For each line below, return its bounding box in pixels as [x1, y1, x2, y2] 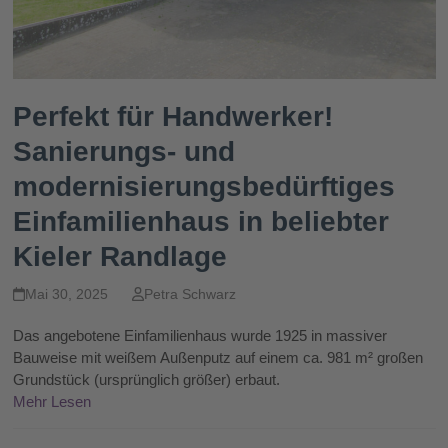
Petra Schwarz [144, 286, 236, 303]
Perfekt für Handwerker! [12, 101, 333, 133]
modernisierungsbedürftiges [12, 171, 395, 203]
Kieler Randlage [12, 241, 227, 273]
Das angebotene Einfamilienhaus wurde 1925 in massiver [12, 327, 387, 345]
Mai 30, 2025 [24, 286, 108, 303]
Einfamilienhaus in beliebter [12, 206, 389, 238]
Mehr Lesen [12, 393, 91, 411]
